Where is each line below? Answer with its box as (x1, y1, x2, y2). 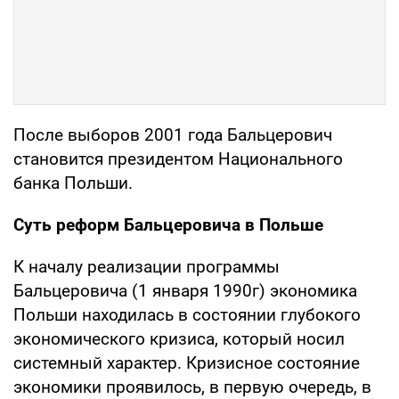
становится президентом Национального (13, 148, 343, 169)
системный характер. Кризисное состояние (13, 352, 360, 373)
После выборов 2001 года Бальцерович (13, 124, 332, 145)
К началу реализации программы (13, 256, 280, 277)
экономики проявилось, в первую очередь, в (13, 376, 371, 397)
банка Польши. (13, 172, 133, 193)
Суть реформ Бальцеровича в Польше (13, 214, 323, 235)
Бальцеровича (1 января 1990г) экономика (13, 280, 357, 301)
